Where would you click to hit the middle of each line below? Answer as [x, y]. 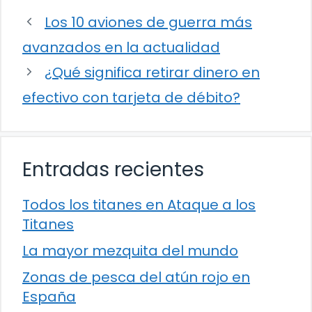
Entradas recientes [113, 169]
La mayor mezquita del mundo [130, 250]
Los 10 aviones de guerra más [148, 22]
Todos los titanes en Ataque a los [139, 204]
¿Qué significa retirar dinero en [152, 72]
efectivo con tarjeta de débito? [131, 97]
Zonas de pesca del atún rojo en [136, 277]
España [49, 296]
